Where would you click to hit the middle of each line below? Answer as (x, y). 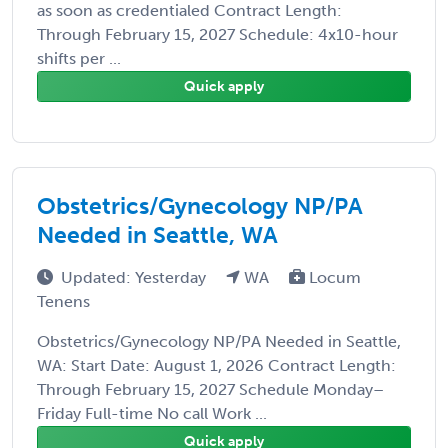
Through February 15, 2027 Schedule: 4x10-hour (217, 34)
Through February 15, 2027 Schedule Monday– (210, 389)
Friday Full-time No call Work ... (152, 413)
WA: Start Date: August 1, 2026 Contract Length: (216, 365)
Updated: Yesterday (135, 277)
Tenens (63, 301)
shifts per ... (79, 58)
